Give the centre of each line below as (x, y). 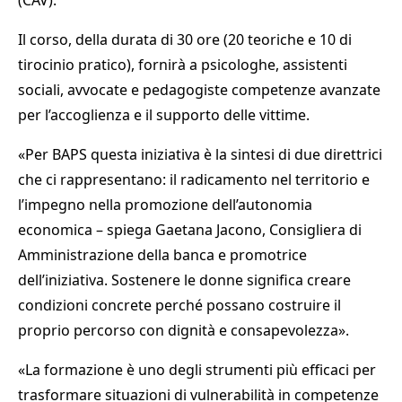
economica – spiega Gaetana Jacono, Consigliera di (190, 230)
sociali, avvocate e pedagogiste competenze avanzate (199, 90)
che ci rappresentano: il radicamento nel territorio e (194, 180)
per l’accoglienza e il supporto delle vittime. (164, 115)
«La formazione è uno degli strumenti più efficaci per (197, 370)
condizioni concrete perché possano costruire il (179, 306)
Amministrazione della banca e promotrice (162, 255)
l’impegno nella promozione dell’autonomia (165, 205)
